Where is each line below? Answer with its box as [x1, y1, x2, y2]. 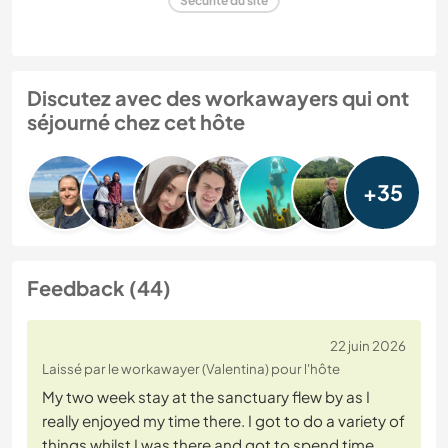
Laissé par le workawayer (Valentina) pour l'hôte [42, 360, 340, 378]
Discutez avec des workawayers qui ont [27, 85, 409, 111]
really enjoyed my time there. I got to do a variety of [42, 411, 405, 431]
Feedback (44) [27, 275, 171, 301]
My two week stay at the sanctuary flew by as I [42, 387, 370, 407]
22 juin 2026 [330, 337, 406, 355]
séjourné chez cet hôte [27, 109, 245, 135]
